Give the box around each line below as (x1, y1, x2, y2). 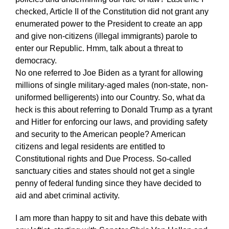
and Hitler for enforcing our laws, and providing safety (15, 117, 208, 126)
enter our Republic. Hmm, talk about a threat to (15, 43, 183, 53)
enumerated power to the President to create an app (15, 19, 202, 28)
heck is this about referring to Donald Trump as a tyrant (15, 105, 212, 114)
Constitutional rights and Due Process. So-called (15, 154, 191, 163)
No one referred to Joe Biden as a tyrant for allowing (15, 68, 203, 77)
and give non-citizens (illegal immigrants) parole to (15, 31, 197, 40)
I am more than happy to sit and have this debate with (15, 213, 207, 222)
